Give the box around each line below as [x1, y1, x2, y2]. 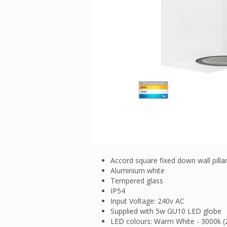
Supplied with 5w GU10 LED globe [110, 206, 221, 216]
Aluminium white [110, 166, 165, 175]
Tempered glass [110, 176, 163, 185]
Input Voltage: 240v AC [110, 196, 186, 206]
